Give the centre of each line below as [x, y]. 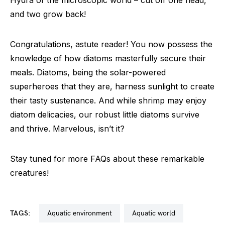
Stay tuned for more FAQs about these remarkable [107, 158]
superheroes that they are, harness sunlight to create [112, 86]
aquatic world [156, 213]
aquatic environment [82, 213]
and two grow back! [48, 14]
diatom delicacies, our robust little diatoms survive [105, 114]
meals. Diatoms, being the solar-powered [88, 72]
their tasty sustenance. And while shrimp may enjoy [108, 100]
